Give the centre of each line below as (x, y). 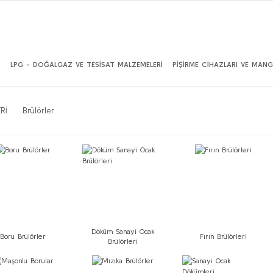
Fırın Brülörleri (223, 236)
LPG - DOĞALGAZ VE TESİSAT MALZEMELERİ (86, 64)
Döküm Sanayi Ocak (123, 231)
